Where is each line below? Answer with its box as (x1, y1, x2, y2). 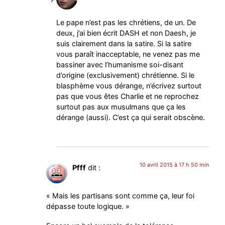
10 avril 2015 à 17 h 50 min (139, 161, 209, 168)
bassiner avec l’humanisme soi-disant (56, 60, 184, 69)
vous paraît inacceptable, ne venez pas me (56, 49, 200, 58)
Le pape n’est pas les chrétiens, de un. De (56, 18, 196, 27)
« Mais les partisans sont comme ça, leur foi (46, 191, 195, 200)
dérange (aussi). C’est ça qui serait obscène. (56, 113, 205, 122)
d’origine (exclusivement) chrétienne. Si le (56, 70, 195, 79)
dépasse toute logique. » (46, 202, 130, 211)
